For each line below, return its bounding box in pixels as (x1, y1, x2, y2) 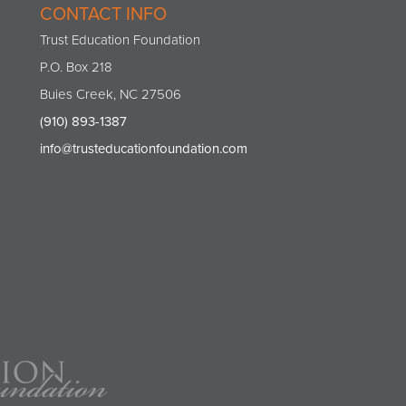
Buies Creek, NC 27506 (40, 86, 181, 102)
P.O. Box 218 (40, 59, 112, 75)
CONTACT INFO (40, 4, 167, 25)
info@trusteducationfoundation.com (40, 140, 247, 157)
